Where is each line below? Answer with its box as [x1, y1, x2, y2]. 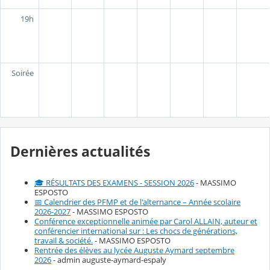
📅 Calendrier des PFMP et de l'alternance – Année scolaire [34, 196, 240, 207]
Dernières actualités [10, 142, 150, 161]
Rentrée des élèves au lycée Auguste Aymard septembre [34, 244, 234, 256]
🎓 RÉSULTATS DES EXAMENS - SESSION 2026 [34, 177, 194, 188]
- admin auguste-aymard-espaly [51, 254, 166, 265]
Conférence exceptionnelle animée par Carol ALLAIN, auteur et [34, 215, 257, 227]
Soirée [11, 67, 34, 78]
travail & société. [34, 234, 93, 246]
